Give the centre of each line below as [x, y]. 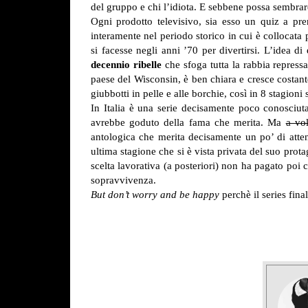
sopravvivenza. [123, 180]
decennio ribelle [126, 65]
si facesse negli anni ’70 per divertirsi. [176, 50]
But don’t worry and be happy [155, 195]
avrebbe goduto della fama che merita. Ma [188, 122]
